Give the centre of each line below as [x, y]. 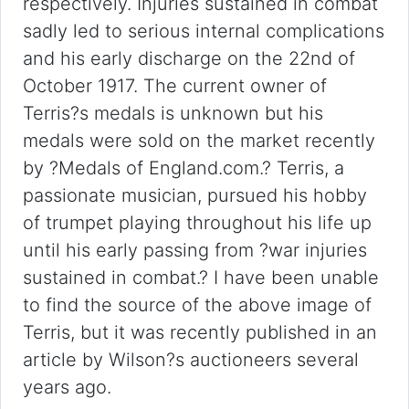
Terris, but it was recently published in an [200, 332]
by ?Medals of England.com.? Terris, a [184, 168]
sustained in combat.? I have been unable [201, 278]
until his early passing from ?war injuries [195, 250]
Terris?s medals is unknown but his [173, 113]
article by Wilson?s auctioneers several [191, 360]
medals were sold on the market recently [199, 141]
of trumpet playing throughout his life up [197, 223]
